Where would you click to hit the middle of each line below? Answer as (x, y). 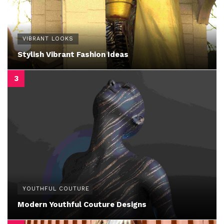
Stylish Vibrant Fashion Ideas (73, 55)
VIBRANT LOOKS (48, 39)
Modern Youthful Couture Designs (82, 204)
